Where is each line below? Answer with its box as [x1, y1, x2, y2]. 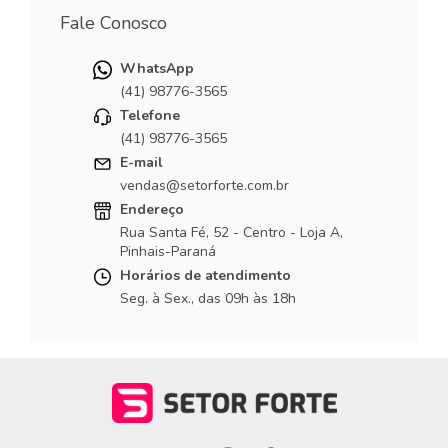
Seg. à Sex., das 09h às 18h [120, 288, 297, 308]
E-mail [120, 152, 164, 172]
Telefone [120, 105, 181, 125]
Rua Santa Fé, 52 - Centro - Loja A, [120, 222, 344, 242]
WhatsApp [120, 58, 195, 78]
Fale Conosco [60, 10, 167, 35]
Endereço [120, 199, 185, 219]
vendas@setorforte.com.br [120, 175, 290, 195]
